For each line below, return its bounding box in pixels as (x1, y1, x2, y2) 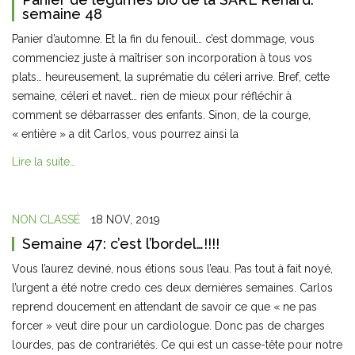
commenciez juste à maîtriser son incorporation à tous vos (12, 52, 312, 64)
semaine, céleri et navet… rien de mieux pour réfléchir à (12, 90, 292, 102)
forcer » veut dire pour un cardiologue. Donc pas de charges (12, 319, 325, 332)
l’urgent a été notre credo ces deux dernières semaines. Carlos (12, 281, 333, 294)
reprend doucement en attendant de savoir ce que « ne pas (12, 300, 317, 313)
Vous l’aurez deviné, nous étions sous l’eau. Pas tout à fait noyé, (12, 262, 333, 275)
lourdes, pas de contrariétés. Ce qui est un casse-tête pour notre (12, 338, 342, 351)
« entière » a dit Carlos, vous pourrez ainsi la (12, 128, 242, 140)
